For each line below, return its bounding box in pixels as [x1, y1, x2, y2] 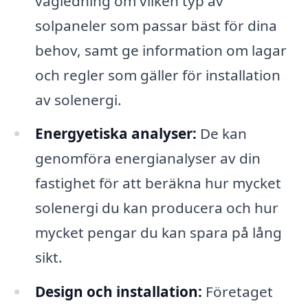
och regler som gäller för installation [34, 65, 280, 85]
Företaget [201, 282, 273, 302]
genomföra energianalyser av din [34, 148, 261, 168]
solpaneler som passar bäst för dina [34, 15, 277, 35]
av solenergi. [34, 89, 122, 109]
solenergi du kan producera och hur [34, 198, 278, 218]
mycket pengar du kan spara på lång [34, 223, 282, 243]
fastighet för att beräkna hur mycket [34, 173, 281, 193]
